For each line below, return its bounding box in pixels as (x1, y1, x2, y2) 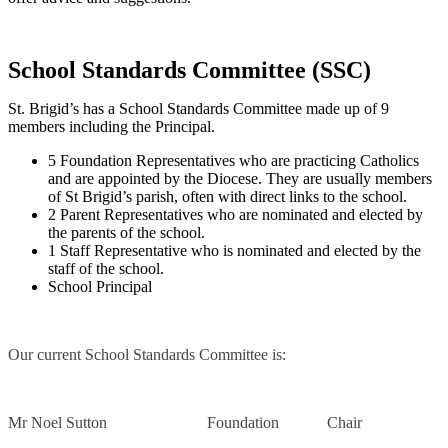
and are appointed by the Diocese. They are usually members (48, 169, 432, 187)
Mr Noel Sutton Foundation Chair (8, 413, 362, 431)
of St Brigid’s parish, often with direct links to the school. (48, 187, 407, 205)
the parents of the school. (48, 223, 205, 241)
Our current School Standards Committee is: (8, 345, 286, 363)
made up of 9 (302, 99, 389, 117)
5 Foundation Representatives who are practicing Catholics (48, 151, 419, 169)
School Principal (48, 277, 152, 295)
